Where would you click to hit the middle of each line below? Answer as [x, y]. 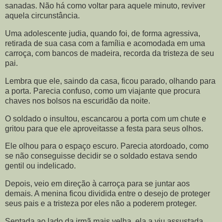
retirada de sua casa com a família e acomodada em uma [105, 43]
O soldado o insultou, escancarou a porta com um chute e [106, 118]
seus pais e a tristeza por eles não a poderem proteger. [101, 204]
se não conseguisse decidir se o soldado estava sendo [101, 156]
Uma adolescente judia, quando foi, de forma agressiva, [103, 33]
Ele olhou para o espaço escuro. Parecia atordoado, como [107, 146]
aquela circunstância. [42, 16]
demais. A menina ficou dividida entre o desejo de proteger [108, 194]
